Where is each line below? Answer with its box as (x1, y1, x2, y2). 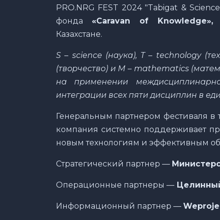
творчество (58, 63, 106, 73)
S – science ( (56, 50, 108, 60)
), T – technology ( (133, 50, 208, 60)
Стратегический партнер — (56, 159, 172, 168)
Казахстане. (56, 29, 104, 39)
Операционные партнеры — (56, 180, 174, 190)
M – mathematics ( (115, 63, 194, 73)
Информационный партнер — (56, 201, 183, 211)
